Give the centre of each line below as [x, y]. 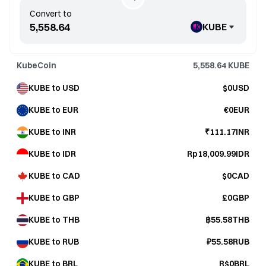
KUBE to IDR [52, 154]
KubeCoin [37, 65]
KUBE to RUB [54, 242]
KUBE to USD [54, 88]
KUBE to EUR [53, 110]
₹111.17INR [227, 132]
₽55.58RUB [228, 242]
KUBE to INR [52, 132]
